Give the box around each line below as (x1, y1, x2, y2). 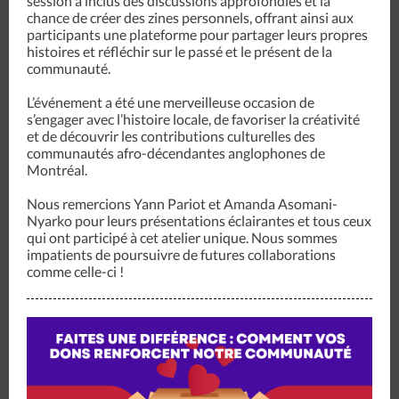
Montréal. (27, 161, 87, 178)
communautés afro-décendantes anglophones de (27, 144, 325, 161)
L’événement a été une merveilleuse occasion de (27, 94, 314, 110)
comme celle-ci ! (27, 263, 124, 280)
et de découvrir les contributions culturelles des (27, 127, 315, 144)
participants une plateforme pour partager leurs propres (27, 26, 368, 43)
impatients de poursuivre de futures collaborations (27, 246, 336, 263)
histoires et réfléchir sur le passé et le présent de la (27, 43, 332, 60)
